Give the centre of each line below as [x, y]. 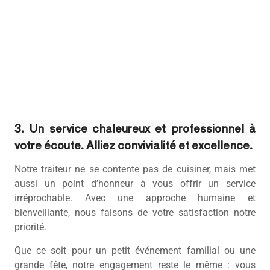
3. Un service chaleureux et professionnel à [135, 127]
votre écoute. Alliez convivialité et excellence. [133, 144]
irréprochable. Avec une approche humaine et [135, 198]
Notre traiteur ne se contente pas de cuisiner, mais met [135, 169]
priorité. [30, 227]
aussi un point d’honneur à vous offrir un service [135, 184]
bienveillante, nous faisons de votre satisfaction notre [135, 213]
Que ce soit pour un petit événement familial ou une [135, 250]
